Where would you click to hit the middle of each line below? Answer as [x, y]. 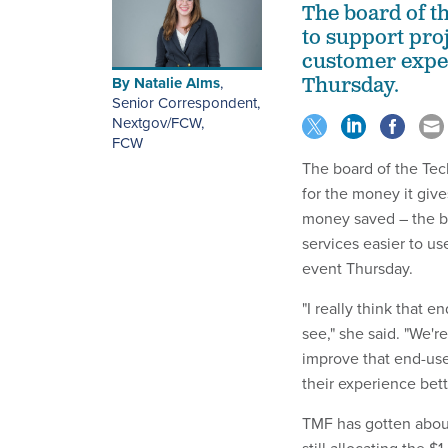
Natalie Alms [177, 82]
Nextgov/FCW [156, 122]
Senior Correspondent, [186, 102]
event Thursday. [359, 269]
